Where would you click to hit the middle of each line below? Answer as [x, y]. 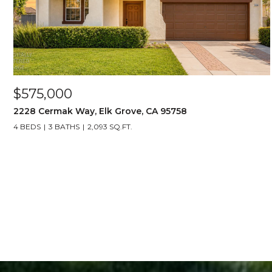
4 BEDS [27, 127]
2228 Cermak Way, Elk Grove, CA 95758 [100, 111]
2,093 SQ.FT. [110, 127]
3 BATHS [64, 127]
